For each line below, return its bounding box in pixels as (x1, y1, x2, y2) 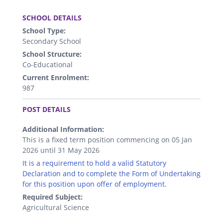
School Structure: (22, 49, 82, 59)
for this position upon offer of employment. (22, 179, 167, 189)
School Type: (22, 26, 66, 36)
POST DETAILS (22, 105, 71, 114)
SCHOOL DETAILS (22, 13, 82, 23)
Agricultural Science (22, 203, 89, 213)
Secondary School (22, 36, 81, 46)
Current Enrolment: (22, 73, 89, 83)
